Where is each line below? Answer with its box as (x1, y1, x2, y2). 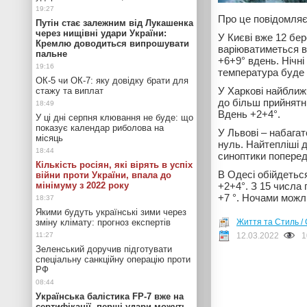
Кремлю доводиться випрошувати (36, 38, 189, 49)
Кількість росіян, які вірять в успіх (36, 160, 193, 170)
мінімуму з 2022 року (36, 180, 129, 191)
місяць (36, 133, 63, 143)
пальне (36, 49, 67, 59)
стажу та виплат (36, 86, 103, 96)
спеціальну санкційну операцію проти (36, 254, 191, 265)
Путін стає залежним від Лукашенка (36, 18, 193, 28)
